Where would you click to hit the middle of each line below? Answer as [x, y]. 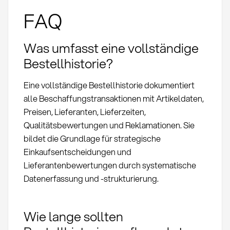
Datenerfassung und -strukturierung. [91, 179]
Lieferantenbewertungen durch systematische [110, 165]
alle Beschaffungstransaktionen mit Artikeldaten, [113, 99]
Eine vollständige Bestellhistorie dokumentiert [109, 85]
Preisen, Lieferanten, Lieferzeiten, [84, 112]
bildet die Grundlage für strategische [92, 139]
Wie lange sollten [73, 216]
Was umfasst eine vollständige [111, 48]
